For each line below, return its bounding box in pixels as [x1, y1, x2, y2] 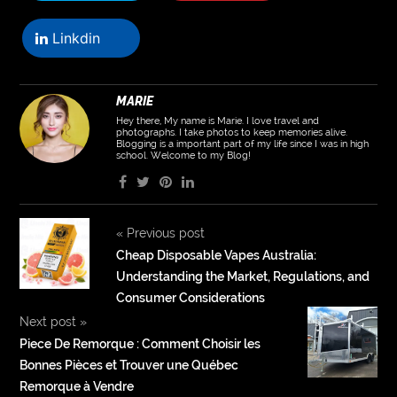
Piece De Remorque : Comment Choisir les [19, 336, 261, 351]
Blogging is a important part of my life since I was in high [115, 137, 369, 150]
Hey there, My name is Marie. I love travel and [115, 114, 319, 127]
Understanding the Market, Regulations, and [115, 269, 370, 284]
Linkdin [48, 28, 101, 47]
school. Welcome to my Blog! [115, 149, 251, 161]
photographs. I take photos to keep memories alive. [115, 126, 347, 138]
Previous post [122, 225, 205, 240]
